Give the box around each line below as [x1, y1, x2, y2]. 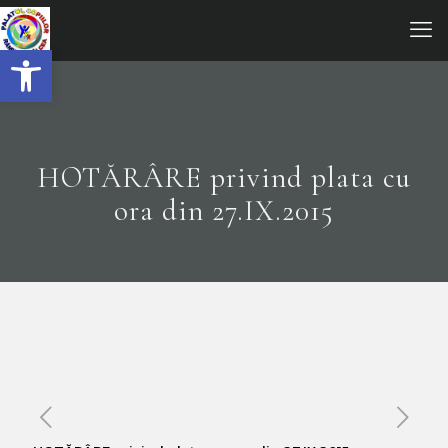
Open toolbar [9, 39, 217, 78]
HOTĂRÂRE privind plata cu [37, 160, 411, 195]
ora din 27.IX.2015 [114, 193, 334, 228]
